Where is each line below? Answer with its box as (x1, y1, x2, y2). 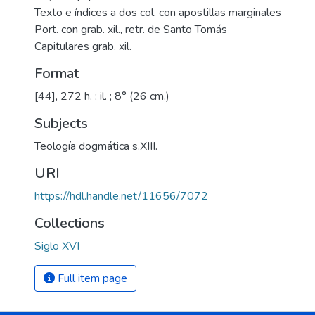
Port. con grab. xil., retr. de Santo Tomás (34, 22, 227, 37)
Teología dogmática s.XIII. (34, 139, 157, 154)
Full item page (55, 271, 127, 286)
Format (34, 64, 79, 83)
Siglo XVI (34, 238, 79, 254)
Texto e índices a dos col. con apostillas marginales (34, 5, 281, 20)
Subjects (34, 114, 88, 133)
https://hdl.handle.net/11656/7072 (34, 188, 208, 204)
